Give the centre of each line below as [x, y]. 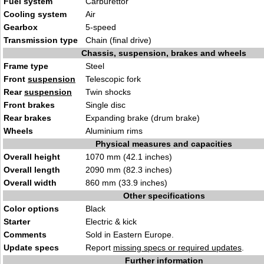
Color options [31, 209]
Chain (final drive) [118, 40]
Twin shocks [108, 92]
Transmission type [41, 40]
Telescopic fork [113, 79]
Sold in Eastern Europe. [130, 235]
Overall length [32, 170]
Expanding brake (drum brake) [143, 118]
